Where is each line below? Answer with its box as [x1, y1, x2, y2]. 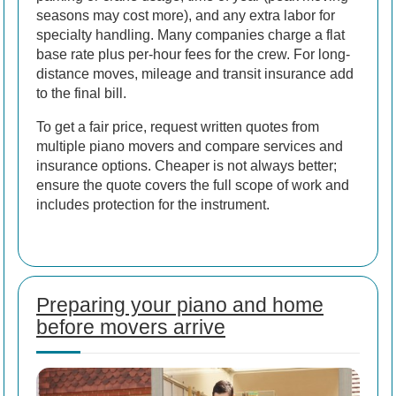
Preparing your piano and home [36, 293, 324, 316]
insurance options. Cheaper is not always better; [36, 157, 337, 173]
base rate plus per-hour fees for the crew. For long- [36, 46, 350, 62]
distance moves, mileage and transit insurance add [36, 65, 354, 81]
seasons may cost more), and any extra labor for [36, 7, 335, 23]
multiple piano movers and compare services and [36, 138, 343, 154]
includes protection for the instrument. [36, 196, 270, 212]
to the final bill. [36, 85, 126, 101]
